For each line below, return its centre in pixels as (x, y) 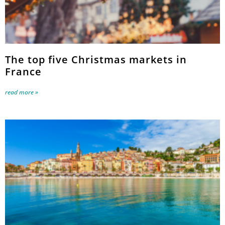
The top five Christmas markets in (96, 59)
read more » (22, 92)
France (23, 71)
